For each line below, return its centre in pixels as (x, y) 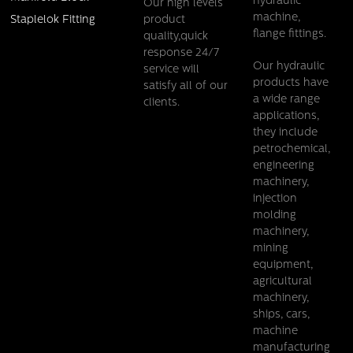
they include (285, 133)
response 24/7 (181, 54)
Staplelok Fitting (53, 20)
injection (275, 199)
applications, (286, 117)
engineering (283, 166)
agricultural (282, 282)
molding (274, 216)
